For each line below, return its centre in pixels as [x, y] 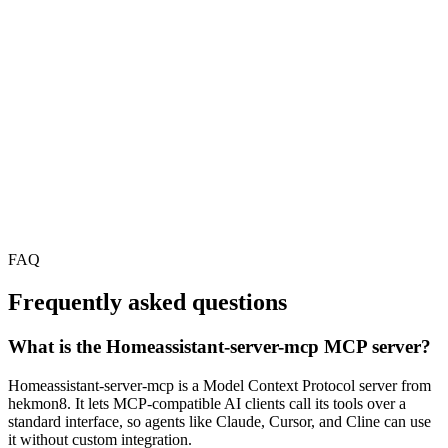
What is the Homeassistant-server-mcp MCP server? [219, 347]
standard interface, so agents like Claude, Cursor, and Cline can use [219, 421]
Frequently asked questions [147, 302]
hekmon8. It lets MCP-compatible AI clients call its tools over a [207, 403]
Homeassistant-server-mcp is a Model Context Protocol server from [219, 385]
